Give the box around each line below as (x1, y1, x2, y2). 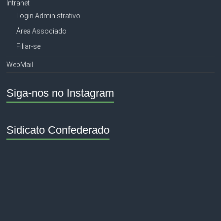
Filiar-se (16, 42, 41, 50)
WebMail (6, 60, 34, 69)
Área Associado (16, 27, 67, 35)
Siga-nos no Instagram (6, 86, 114, 99)
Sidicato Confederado (6, 123, 110, 136)
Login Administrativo (16, 11, 81, 20)
